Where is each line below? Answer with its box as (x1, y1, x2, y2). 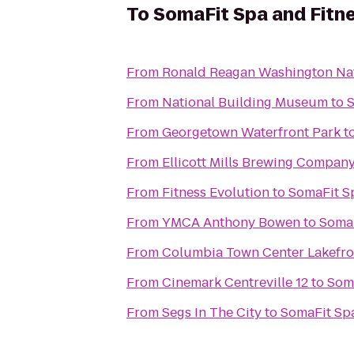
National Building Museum (162, 93, 328, 111)
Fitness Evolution (162, 183, 269, 201)
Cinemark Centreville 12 (162, 273, 308, 292)
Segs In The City (162, 303, 262, 322)
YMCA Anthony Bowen (162, 213, 300, 232)
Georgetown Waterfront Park (162, 123, 341, 141)
